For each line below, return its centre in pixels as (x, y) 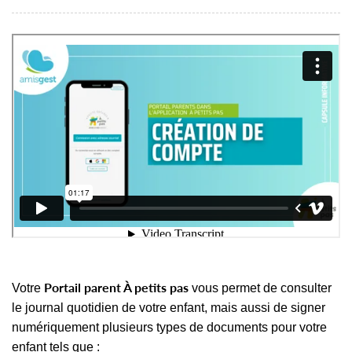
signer (308, 307)
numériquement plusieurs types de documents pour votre (169, 327)
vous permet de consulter (260, 288)
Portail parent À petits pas (116, 287)
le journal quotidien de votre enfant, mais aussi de (151, 307)
